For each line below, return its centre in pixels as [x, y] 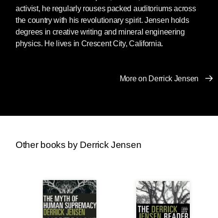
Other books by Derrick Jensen [79, 145]
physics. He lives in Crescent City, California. [89, 43]
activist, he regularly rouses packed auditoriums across [106, 8]
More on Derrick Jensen [159, 78]
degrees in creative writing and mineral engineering [100, 32]
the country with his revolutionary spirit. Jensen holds [102, 20]
